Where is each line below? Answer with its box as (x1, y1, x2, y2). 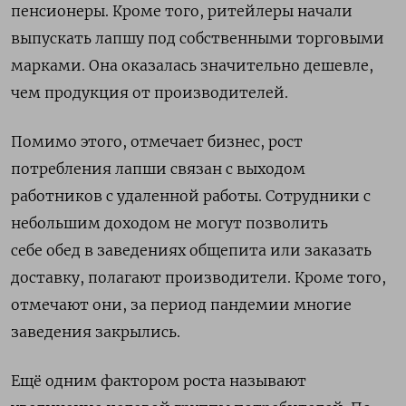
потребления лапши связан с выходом (11, 159, 305, 178)
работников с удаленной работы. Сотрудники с (11, 187, 371, 205)
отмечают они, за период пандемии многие (11, 295, 352, 314)
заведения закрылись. (11, 323, 180, 341)
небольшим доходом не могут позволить (11, 214, 328, 232)
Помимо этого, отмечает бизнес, (11, 132, 268, 150)
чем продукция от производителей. (11, 83, 288, 101)
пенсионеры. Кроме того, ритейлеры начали (11, 2, 353, 20)
